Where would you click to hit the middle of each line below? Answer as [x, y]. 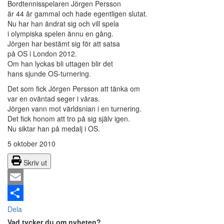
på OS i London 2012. [42, 54]
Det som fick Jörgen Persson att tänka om [74, 89]
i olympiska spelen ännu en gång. [60, 34]
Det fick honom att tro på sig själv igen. [69, 119]
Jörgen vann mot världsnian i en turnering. [74, 109]
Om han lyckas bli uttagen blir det [60, 64]
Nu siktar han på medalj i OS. [54, 129]
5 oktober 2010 [31, 144]
